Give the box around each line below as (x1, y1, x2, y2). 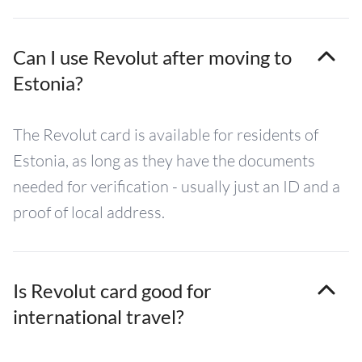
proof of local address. (13, 202, 165, 222)
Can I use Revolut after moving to (13, 45, 292, 69)
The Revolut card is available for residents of (13, 124, 318, 145)
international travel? (13, 305, 184, 328)
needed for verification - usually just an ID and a (13, 176, 340, 196)
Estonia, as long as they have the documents (13, 150, 315, 170)
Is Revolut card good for (13, 279, 212, 302)
